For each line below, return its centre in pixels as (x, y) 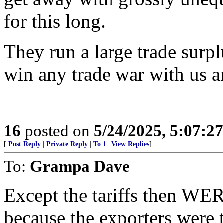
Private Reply (67, 144)
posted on (57, 131)
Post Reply (25, 144)
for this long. (55, 21)
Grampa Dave (80, 166)
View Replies (130, 144)
